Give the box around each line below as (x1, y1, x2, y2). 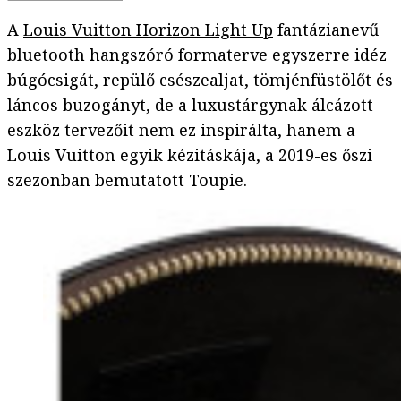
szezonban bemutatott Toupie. (7, 169, 247, 192)
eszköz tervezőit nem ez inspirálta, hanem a (7, 119, 355, 141)
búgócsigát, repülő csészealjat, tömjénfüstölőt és (7, 69, 393, 91)
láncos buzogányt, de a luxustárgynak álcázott (7, 94, 373, 116)
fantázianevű (273, 19, 379, 41)
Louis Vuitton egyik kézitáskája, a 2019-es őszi (7, 144, 372, 166)
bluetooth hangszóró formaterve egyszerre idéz (7, 44, 387, 66)
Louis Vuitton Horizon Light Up (23, 19, 273, 41)
